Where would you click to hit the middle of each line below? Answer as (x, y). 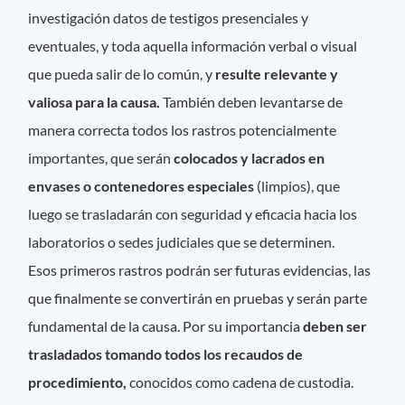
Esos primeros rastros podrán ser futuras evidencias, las (200, 269)
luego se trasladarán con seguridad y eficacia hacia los (193, 213)
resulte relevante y (277, 73)
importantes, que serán (101, 157)
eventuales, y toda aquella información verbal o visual (193, 45)
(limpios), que (297, 185)
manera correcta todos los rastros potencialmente (183, 129)
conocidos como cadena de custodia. (240, 381)
